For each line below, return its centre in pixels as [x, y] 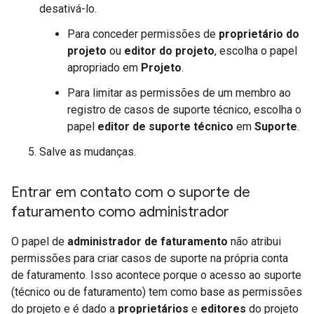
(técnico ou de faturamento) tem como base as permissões [157, 292]
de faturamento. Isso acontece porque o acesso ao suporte [156, 275]
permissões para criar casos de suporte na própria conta [150, 258]
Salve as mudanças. [88, 151]
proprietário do [259, 34]
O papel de [39, 241]
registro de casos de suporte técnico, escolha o [184, 109]
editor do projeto [169, 50]
